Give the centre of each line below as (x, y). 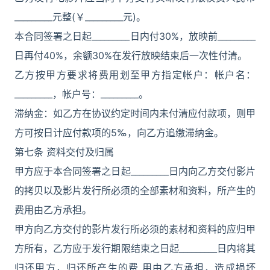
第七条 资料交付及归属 (64, 152)
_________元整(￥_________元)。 (80, 17)
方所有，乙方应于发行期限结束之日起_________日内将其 (135, 248)
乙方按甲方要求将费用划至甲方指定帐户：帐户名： (135, 75)
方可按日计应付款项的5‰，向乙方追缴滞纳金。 (119, 133)
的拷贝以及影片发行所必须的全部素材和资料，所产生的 (135, 190)
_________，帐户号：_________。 (81, 94)
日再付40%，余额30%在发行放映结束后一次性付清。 (131, 55)
